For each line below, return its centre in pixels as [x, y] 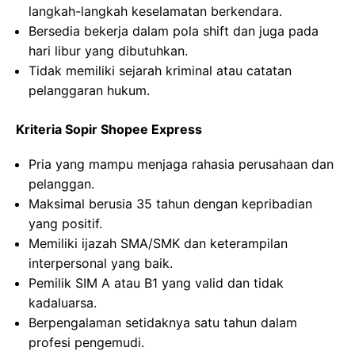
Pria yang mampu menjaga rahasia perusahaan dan [181, 164]
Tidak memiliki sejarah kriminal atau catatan [160, 71]
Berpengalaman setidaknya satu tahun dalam [163, 323]
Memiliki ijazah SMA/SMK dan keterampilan [158, 243]
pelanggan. [61, 184]
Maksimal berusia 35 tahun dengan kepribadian [170, 204]
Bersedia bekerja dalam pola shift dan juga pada [174, 31]
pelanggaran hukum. [89, 90]
